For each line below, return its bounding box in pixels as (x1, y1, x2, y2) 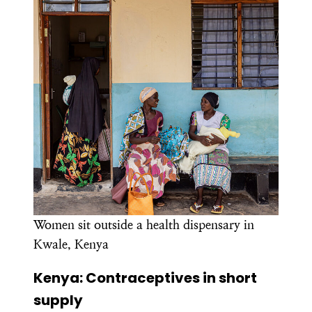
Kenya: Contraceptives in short (33, 267, 257, 288)
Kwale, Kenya (33, 236, 109, 251)
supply (33, 290, 86, 310)
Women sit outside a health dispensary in (33, 217, 254, 232)
